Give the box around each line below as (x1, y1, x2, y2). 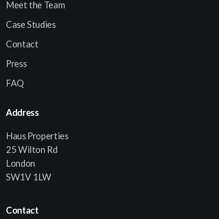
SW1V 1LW (6, 171, 52, 182)
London (6, 157, 35, 169)
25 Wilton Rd (6, 144, 58, 155)
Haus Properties (6, 130, 68, 141)
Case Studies (6, 19, 56, 30)
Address (6, 107, 39, 118)
